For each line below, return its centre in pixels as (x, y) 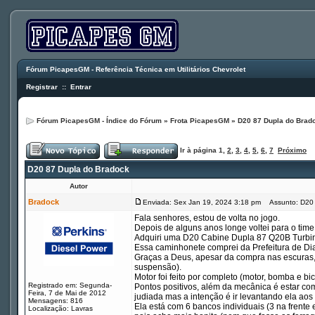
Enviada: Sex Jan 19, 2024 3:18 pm (202, 202)
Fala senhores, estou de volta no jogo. (207, 218)
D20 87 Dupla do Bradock (77, 169)
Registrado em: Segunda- (70, 285)
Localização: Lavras (60, 308)
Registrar (42, 87)
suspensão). (158, 267)
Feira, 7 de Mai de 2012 (67, 293)
